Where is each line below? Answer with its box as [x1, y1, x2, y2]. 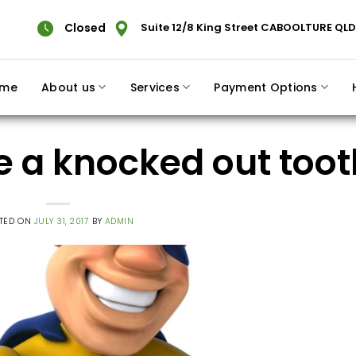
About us [41, 79, 96, 95]
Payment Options [214, 79, 318, 95]
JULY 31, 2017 [33, 215, 90, 228]
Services [130, 79, 180, 95]
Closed [64, 19, 106, 36]
